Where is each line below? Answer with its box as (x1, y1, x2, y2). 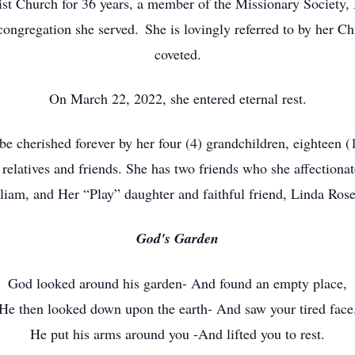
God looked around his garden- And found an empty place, (8, 273, 347, 292)
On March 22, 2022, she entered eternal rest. (48, 89, 307, 108)
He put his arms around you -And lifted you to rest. (30, 324, 325, 343)
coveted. (154, 44, 201, 63)
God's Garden (136, 228, 219, 248)
